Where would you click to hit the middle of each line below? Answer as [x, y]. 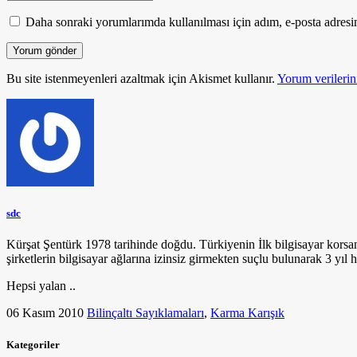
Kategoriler [33, 344]
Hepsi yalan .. [41, 286]
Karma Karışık [247, 313]
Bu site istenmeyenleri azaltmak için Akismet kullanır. [142, 79]
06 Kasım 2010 [45, 313]
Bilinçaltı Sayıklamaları [145, 313]
